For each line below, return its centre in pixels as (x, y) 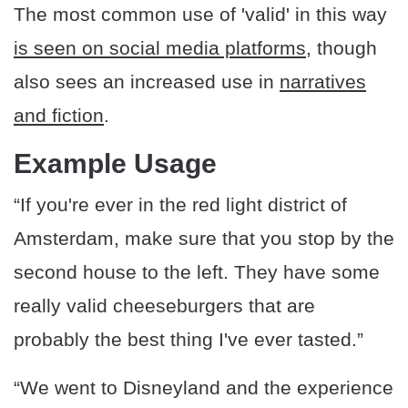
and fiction (59, 116)
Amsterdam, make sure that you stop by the (204, 239)
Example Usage (115, 164)
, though (342, 48)
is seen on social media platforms (160, 48)
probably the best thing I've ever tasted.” (189, 340)
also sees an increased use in (147, 82)
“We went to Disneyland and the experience (204, 388)
